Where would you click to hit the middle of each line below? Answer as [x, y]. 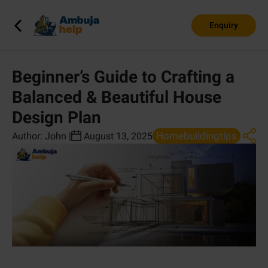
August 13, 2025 [118, 136]
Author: [28, 136]
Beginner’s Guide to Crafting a [123, 77]
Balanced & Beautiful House [117, 97]
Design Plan [57, 118]
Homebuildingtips [197, 135]
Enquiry [224, 25]
